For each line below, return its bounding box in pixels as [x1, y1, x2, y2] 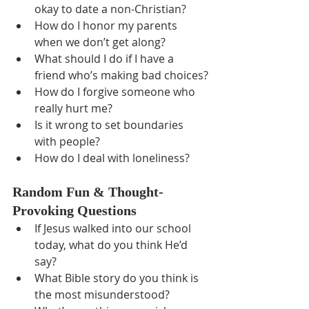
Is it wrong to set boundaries [34, 117, 186, 132]
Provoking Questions [12, 203, 137, 218]
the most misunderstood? [34, 287, 170, 302]
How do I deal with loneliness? [34, 150, 190, 166]
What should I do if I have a [34, 51, 177, 66]
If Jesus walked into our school [34, 221, 194, 236]
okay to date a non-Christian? [34, 1, 186, 17]
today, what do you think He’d [34, 237, 190, 252]
